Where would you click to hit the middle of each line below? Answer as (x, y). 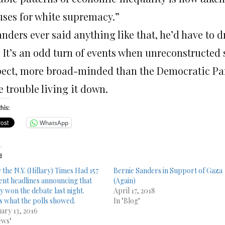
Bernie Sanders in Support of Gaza (168, 171)
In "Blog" (127, 201)
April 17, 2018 (135, 191)
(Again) (125, 181)
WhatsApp (54, 123)
